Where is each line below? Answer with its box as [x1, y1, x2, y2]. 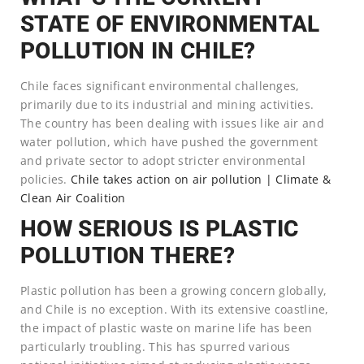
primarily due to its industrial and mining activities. [20, 96, 314, 112]
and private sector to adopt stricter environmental [20, 152, 305, 168]
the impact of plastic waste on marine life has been [20, 319, 313, 336]
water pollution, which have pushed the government [20, 133, 318, 149]
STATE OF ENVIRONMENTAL [20, 10, 320, 37]
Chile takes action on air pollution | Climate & [71, 171, 331, 187]
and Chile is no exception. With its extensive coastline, [20, 301, 329, 317]
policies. [20, 171, 71, 187]
